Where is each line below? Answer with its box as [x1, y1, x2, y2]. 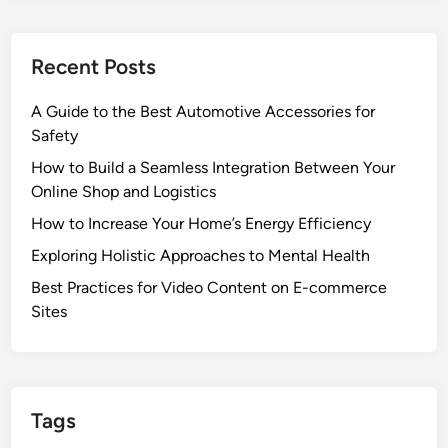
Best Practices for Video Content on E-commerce [31, 278, 388, 297]
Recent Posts [31, 54, 157, 79]
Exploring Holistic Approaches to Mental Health [31, 246, 371, 265]
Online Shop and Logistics [31, 182, 217, 201]
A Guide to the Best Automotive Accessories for [31, 102, 376, 121]
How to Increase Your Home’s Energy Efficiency [31, 214, 372, 233]
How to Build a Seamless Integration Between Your [31, 158, 396, 177]
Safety [31, 126, 79, 145]
